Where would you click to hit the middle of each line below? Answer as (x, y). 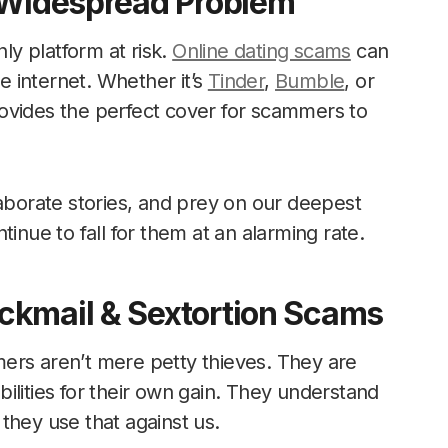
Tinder (236, 81)
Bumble (310, 81)
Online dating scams (261, 51)
